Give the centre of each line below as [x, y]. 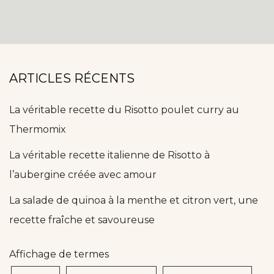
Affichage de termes [59, 254]
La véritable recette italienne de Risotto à [109, 155]
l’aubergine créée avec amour [83, 175]
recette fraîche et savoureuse [82, 220]
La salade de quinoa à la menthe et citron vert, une [134, 201]
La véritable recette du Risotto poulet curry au [124, 110]
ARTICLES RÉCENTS [72, 79]
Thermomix [38, 130]
